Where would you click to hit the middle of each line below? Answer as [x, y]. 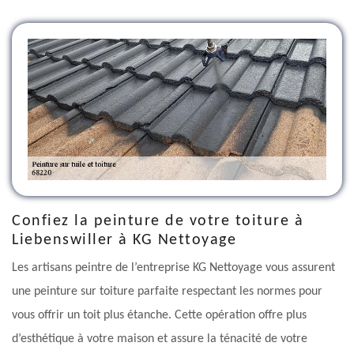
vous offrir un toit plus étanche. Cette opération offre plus [159, 316]
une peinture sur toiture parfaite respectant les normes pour [167, 292]
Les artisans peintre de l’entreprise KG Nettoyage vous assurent [173, 268]
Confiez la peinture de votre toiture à [158, 222]
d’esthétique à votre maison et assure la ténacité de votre [160, 339]
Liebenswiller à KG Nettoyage [124, 241]
